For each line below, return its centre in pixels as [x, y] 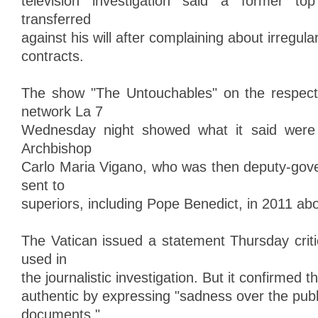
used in [44, 259]
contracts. [53, 56]
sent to [43, 185]
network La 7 [62, 111]
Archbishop [56, 148]
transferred [56, 19]
